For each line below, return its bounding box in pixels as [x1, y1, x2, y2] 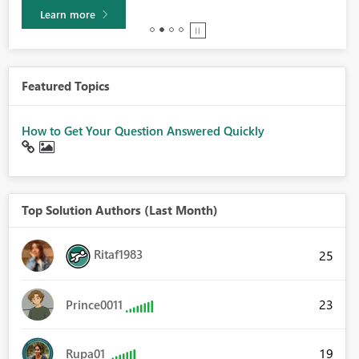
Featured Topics [21, 78, 110, 95]
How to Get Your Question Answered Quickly [21, 123, 264, 139]
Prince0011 [65, 296, 123, 313]
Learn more [39, 7, 95, 22]
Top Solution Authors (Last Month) [21, 202, 218, 219]
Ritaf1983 [93, 246, 143, 263]
